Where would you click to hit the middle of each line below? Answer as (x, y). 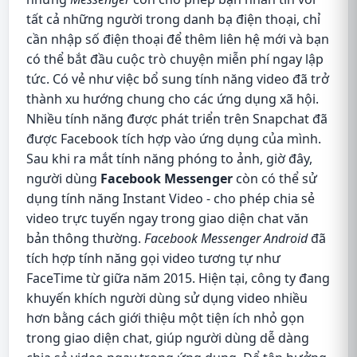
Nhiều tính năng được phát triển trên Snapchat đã (177, 119)
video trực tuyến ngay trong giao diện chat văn (167, 218)
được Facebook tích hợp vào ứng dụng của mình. (174, 139)
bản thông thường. (85, 238)
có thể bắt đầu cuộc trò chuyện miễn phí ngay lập (175, 59)
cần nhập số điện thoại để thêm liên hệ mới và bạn (178, 39)
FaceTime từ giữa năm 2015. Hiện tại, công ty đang (178, 278)
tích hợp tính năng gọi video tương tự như (153, 258)
